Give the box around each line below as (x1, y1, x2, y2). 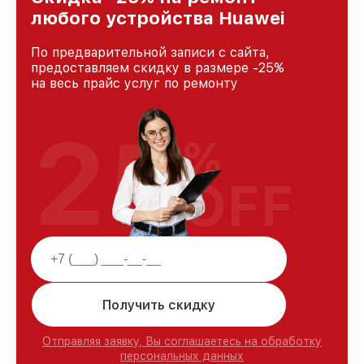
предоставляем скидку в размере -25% (31, 60, 284, 76)
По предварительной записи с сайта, (31, 45, 270, 61)
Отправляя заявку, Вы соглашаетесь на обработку (42, 335, 322, 349)
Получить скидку (102, 297, 215, 313)
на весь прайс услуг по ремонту (31, 76, 238, 92)
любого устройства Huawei (31, 7, 285, 29)
